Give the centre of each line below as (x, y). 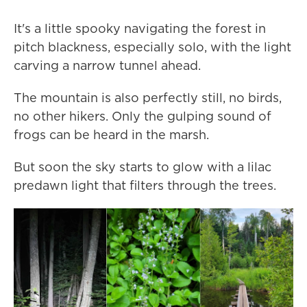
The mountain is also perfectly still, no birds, (148, 98)
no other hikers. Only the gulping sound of (143, 116)
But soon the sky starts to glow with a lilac (143, 167)
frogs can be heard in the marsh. (111, 135)
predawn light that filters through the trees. (145, 185)
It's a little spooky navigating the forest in (140, 28)
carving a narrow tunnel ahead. (107, 65)
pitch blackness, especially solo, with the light (152, 47)
